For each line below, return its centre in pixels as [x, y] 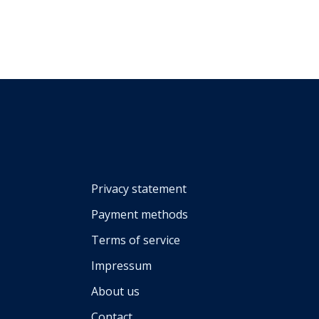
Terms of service [136, 240]
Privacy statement [139, 188]
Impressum [121, 265]
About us [115, 291]
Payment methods [140, 214]
